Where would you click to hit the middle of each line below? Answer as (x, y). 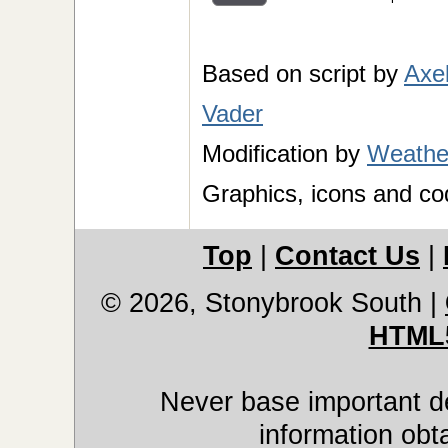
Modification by (284, 154)
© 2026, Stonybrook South (261, 303)
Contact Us (347, 256)
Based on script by (303, 74)
